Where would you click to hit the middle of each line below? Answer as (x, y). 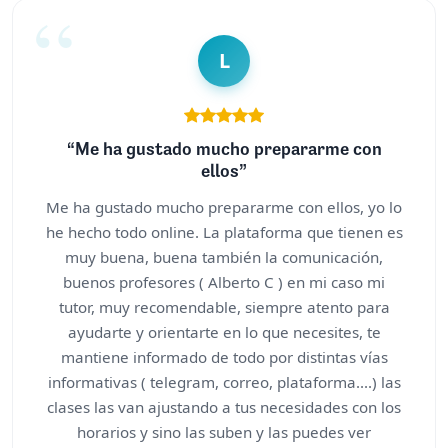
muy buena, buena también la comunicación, (224, 256)
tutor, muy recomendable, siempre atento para (224, 306)
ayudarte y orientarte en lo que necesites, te (224, 331)
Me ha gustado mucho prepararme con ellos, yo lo (224, 206)
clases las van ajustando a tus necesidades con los (224, 406)
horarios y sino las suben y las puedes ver (224, 431)
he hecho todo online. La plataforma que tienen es (224, 231)
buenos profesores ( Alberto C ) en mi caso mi (224, 281)
